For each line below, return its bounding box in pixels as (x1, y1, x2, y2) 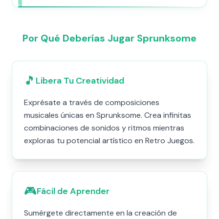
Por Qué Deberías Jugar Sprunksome (22, 32, 197, 44)
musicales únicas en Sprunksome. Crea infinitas (24, 110, 191, 120)
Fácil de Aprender (37, 185, 109, 197)
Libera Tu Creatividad (36, 75, 124, 87)
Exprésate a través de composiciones (24, 97, 159, 108)
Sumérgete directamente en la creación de (24, 208, 177, 218)
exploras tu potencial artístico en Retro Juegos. (24, 135, 195, 146)
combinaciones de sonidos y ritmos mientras (24, 123, 184, 133)
